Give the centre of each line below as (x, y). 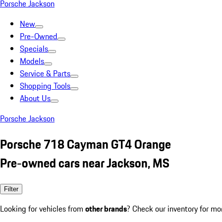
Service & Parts (45, 73)
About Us (35, 98)
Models (32, 61)
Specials (34, 49)
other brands (106, 208)
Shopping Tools (45, 86)
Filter (11, 189)
